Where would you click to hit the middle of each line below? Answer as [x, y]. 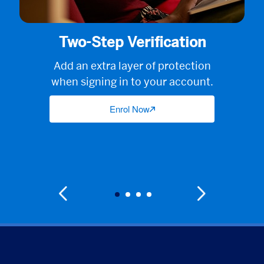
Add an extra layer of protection [132, 66]
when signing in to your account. [132, 82]
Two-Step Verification [132, 42]
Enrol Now [129, 109]
